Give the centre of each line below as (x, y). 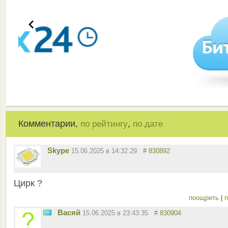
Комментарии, (49, 124)
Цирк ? (28, 183)
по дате (148, 124)
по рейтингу (104, 124)
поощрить (205, 198)
